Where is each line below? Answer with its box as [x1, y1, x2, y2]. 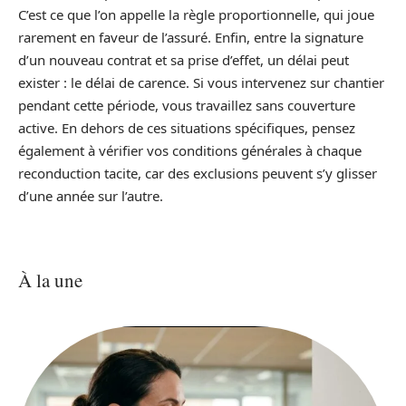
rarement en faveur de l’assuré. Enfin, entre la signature [18, 28, 363, 47]
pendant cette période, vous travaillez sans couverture [18, 96, 355, 115]
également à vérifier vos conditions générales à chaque [18, 141, 362, 160]
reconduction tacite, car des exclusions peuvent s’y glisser [18, 164, 377, 183]
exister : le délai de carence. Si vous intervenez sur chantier [18, 73, 384, 92]
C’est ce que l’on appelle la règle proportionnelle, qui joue [18, 5, 374, 24]
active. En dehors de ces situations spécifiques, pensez [18, 119, 355, 138]
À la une [18, 267, 82, 294]
